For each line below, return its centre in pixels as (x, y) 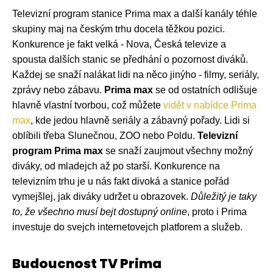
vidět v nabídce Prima (210, 105)
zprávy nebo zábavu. (58, 90)
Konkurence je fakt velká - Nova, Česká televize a (119, 44)
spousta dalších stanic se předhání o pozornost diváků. (130, 59)
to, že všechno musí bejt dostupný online (100, 211)
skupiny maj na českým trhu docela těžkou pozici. (119, 29)
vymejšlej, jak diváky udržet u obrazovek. (101, 196)
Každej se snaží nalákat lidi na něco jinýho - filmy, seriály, (136, 74)
